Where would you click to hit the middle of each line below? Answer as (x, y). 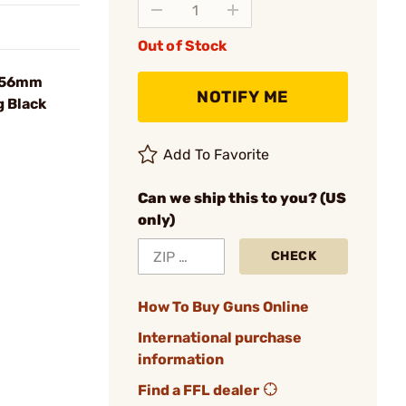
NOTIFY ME (243, 97)
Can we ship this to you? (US (242, 198)
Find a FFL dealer (198, 390)
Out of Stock (183, 46)
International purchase (220, 338)
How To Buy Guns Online (223, 307)
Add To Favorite (217, 155)
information (181, 359)
